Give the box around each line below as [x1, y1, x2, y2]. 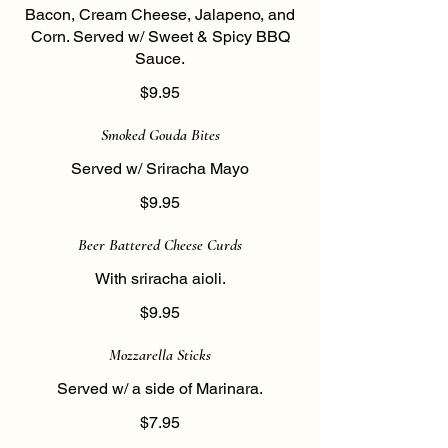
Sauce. [135, 49, 185, 68]
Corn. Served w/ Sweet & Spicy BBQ [30, 27, 290, 46]
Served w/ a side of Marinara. [57, 379, 263, 398]
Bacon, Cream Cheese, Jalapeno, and [25, 5, 295, 24]
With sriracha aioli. [94, 269, 226, 288]
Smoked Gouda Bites [100, 125, 220, 145]
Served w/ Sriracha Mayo [71, 159, 249, 178]
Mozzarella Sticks [109, 345, 211, 365]
